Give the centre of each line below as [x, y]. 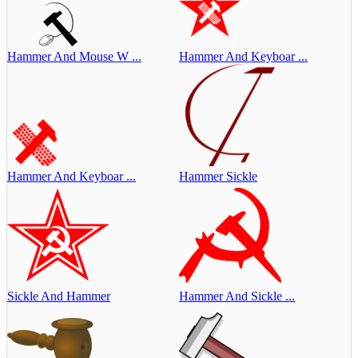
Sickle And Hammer [59, 296]
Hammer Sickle [218, 176]
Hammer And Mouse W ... [74, 56]
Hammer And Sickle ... [237, 296]
